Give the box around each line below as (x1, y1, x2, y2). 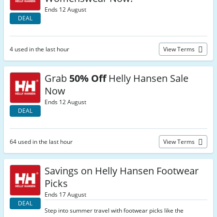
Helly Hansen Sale (106, 72, 188, 85)
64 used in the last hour (10, 138, 73, 146)
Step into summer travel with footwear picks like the (45, 206, 184, 215)
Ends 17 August (45, 190, 86, 199)
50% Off (69, 72, 106, 85)
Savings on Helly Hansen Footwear (45, 164, 199, 177)
